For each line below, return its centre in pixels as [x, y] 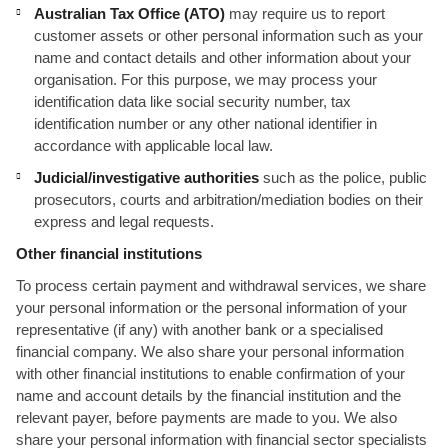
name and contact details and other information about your [222, 57]
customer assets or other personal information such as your [228, 35]
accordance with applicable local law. [153, 145]
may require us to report [307, 13]
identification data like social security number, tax [192, 101]
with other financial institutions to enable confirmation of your [210, 373]
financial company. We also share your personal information [210, 351]
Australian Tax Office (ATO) [131, 13]
